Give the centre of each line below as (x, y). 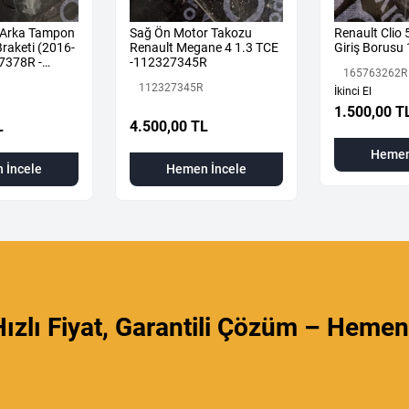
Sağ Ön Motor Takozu (191, 32)
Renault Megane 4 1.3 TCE (204, 47)
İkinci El (353, 91)
